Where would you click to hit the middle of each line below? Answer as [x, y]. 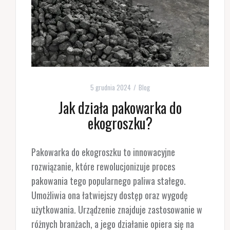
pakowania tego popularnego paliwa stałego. [109, 180]
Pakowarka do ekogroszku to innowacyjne [103, 152]
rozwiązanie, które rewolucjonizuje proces [103, 166]
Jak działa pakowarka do [120, 107]
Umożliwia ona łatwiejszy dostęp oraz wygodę [110, 195]
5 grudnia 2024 [110, 87]
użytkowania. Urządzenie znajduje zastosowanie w [117, 209]
